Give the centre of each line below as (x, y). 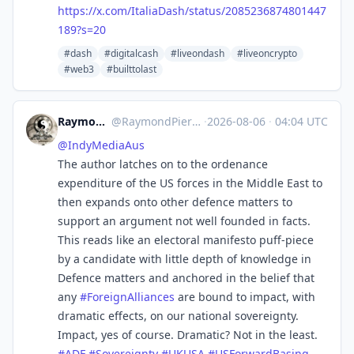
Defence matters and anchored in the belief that (186, 278)
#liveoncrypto (267, 53)
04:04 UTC (300, 121)
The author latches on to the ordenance (163, 164)
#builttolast (132, 69)
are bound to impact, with (245, 297)
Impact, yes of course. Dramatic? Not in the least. (188, 335)
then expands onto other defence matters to (175, 202)
